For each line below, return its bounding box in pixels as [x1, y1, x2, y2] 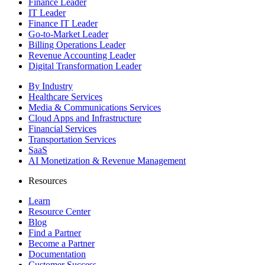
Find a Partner [28, 227, 81, 238]
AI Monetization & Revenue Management [28, 155, 186, 166]
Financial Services [28, 123, 96, 134]
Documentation [28, 248, 86, 259]
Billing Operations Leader [28, 39, 125, 50]
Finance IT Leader [28, 18, 98, 28]
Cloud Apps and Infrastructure [28, 112, 141, 123]
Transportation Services [28, 134, 116, 144]
